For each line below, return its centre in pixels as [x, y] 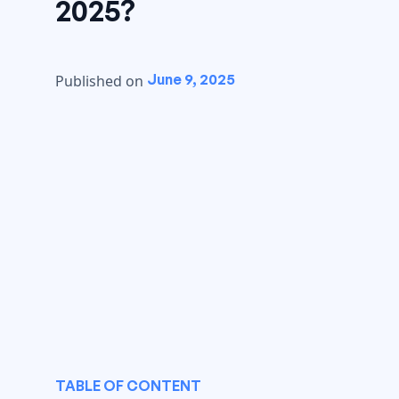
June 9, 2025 [191, 79]
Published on [99, 81]
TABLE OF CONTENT [128, 385]
